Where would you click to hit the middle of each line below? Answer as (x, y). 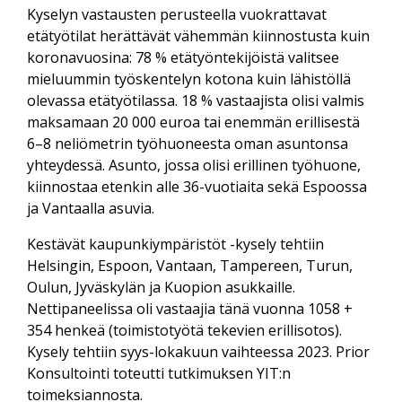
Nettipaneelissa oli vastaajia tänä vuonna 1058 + (190, 308)
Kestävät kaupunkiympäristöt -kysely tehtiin (175, 244)
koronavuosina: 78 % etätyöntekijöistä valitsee (183, 57)
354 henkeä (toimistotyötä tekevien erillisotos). (184, 330)
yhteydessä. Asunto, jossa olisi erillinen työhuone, (194, 165)
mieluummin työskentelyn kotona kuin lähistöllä (189, 79)
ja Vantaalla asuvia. (91, 208)
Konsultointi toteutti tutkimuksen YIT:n (159, 373)
